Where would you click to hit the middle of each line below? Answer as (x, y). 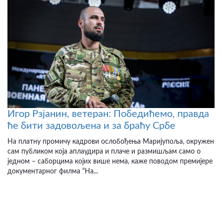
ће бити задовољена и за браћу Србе (91, 126)
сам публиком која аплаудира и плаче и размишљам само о (104, 152)
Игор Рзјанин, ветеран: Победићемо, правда (108, 114)
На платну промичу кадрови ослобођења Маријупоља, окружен (111, 142)
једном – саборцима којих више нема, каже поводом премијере (110, 162)
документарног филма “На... (53, 172)
